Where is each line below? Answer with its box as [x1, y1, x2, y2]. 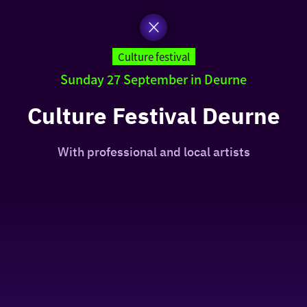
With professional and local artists [57, 144, 250, 160]
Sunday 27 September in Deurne [60, 70, 247, 88]
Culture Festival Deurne [27, 101, 280, 130]
